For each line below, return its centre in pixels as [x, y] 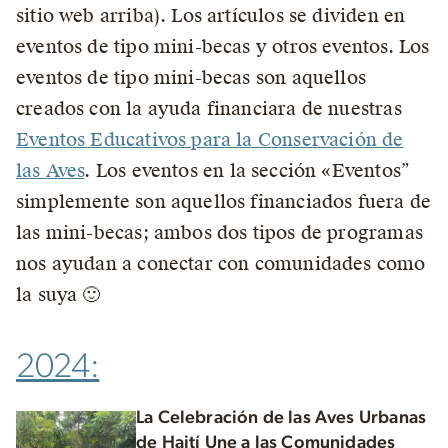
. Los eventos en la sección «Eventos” [247, 170]
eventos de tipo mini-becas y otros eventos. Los [223, 46]
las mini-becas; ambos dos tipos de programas [219, 232]
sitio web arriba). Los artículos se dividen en [211, 15]
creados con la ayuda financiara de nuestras [209, 108]
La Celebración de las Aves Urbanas [281, 418]
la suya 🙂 [58, 294]
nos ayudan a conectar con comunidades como [221, 263]
